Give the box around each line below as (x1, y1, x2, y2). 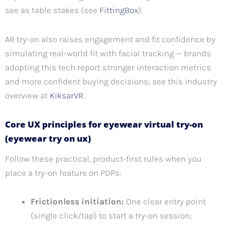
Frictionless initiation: (31, 196, 124, 207)
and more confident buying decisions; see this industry (5, 76, 217, 87)
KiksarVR (50, 90, 83, 101)
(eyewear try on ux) (5, 132, 91, 144)
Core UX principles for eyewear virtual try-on (5, 118, 203, 130)
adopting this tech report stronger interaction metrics (5, 62, 211, 73)
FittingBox (99, 5, 138, 16)
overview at (5, 90, 50, 101)
